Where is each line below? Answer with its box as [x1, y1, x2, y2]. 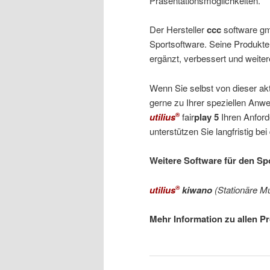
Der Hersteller [149, 23, 207, 36]
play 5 [194, 110, 219, 124]
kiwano [182, 183, 212, 196]
